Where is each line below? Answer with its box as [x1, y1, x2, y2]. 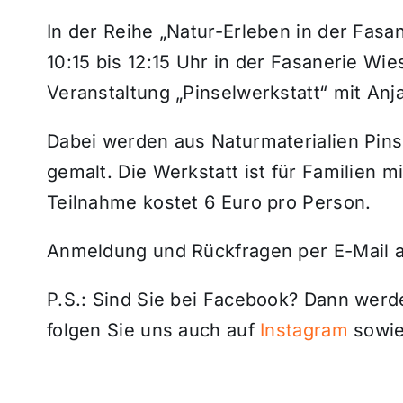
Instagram [260, 318, 348, 341]
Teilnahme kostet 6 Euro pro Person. [46, 191, 372, 213]
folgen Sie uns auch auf [46, 318, 261, 341]
